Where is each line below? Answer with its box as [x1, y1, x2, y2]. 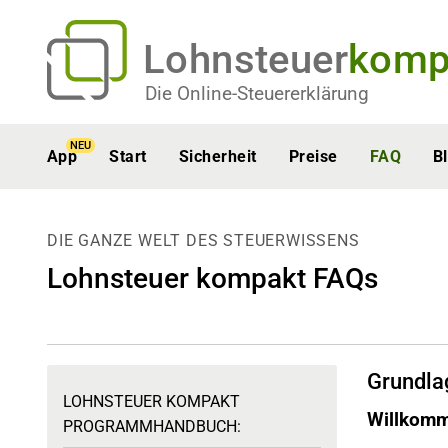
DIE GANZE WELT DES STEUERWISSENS [47, 231, 360, 250]
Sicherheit [178, 147, 257, 166]
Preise [288, 147, 338, 166]
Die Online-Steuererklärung [145, 82, 369, 105]
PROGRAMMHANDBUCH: [63, 417, 241, 436]
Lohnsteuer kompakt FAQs [47, 262, 378, 295]
